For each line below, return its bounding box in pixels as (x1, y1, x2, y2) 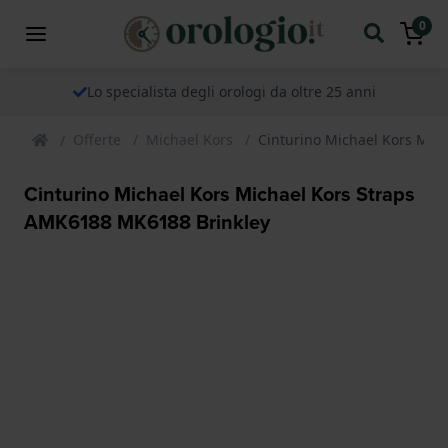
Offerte (73, 129, 121, 149)
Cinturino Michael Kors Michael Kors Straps (24, 178, 415, 209)
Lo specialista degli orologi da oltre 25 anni (86, 81, 376, 101)
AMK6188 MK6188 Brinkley (24, 206, 270, 237)
